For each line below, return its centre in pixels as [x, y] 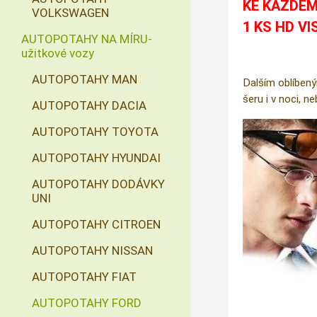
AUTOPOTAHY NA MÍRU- [87, 39]
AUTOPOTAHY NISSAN [92, 250]
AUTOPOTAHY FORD [87, 303]
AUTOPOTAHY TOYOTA [95, 132]
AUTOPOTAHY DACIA [89, 105]
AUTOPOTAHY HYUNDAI [96, 158]
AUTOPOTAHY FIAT [84, 277]
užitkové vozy [58, 53]
